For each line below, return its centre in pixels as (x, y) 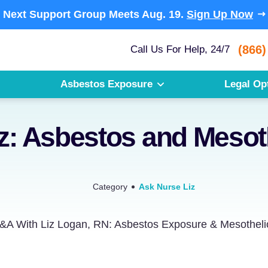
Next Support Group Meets (71, 14)
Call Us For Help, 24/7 (182, 49)
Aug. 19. (162, 14)
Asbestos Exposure (106, 84)
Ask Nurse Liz (167, 187)
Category (111, 187)
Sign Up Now (220, 14)
